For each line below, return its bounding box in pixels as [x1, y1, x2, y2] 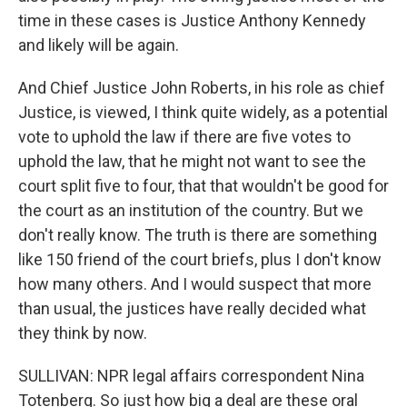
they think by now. [18, 323, 147, 342]
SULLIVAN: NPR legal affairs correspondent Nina [18, 366, 364, 385]
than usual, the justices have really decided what [18, 299, 366, 318]
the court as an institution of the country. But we [18, 201, 363, 220]
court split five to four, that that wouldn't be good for [18, 176, 389, 195]
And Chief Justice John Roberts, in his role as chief [18, 78, 385, 97]
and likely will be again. [18, 35, 179, 55]
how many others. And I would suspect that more [18, 274, 372, 293]
